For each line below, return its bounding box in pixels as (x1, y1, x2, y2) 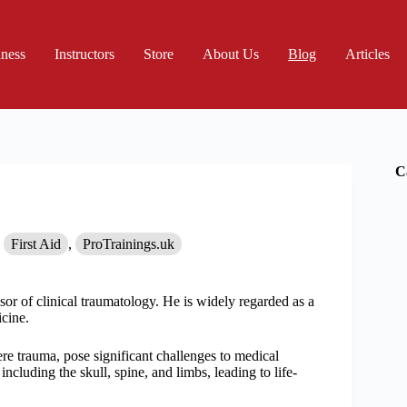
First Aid (10, 236, 61, 253)
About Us (203, 46, 260, 62)
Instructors (55, 46, 115, 62)
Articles (345, 46, 391, 62)
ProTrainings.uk (82, 236, 174, 253)
